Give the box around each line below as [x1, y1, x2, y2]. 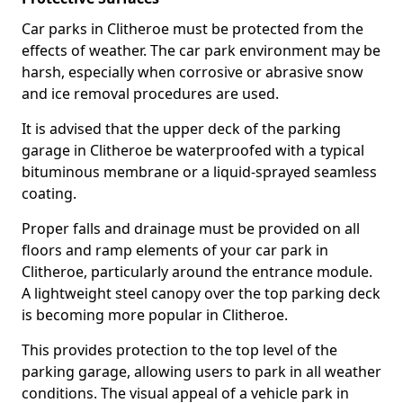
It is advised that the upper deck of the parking [22, 119, 341, 139]
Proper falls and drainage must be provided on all [22, 219, 360, 238]
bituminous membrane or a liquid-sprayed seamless [22, 162, 377, 182]
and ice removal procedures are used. [22, 84, 279, 103]
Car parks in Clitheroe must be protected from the [22, 19, 363, 39]
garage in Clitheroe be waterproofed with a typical [22, 140, 364, 160]
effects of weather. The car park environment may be [22, 40, 381, 60]
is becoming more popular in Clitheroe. [22, 305, 288, 325]
